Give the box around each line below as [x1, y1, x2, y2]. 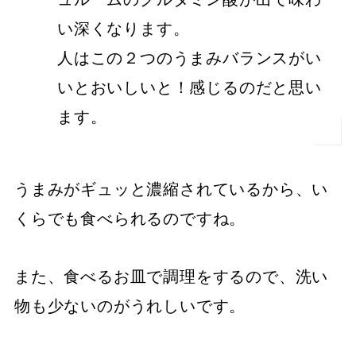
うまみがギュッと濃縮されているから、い [14, 177, 329, 199]
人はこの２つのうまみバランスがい [57, 46, 322, 68]
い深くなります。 [57, 17, 190, 39]
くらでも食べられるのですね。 [14, 207, 246, 229]
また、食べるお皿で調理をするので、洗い [14, 265, 329, 287]
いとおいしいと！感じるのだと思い [57, 75, 322, 98]
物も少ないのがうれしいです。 [14, 294, 246, 316]
